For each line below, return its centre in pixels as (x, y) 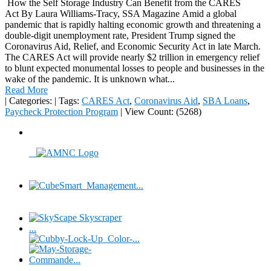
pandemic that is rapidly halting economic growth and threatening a (133, 25)
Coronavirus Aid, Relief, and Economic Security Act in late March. (133, 47)
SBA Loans (225, 101)
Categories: (31, 101)
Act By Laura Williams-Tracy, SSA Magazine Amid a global (121, 14)
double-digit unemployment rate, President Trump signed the (120, 36)
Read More (26, 90)
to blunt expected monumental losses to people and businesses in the (135, 68)
